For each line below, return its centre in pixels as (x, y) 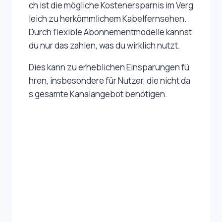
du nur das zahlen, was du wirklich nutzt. (105, 46)
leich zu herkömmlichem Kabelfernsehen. (109, 19)
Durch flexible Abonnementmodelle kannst (111, 32)
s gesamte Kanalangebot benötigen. (98, 94)
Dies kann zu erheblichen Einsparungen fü (109, 67)
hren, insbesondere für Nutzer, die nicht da (110, 81)
